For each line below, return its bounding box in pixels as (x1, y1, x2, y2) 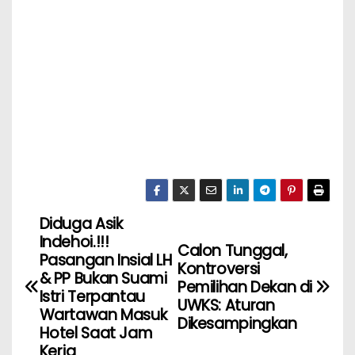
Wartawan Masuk (39, 303, 167, 326)
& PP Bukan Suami (39, 267, 167, 289)
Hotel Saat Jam (39, 322, 153, 344)
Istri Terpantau (39, 285, 145, 307)
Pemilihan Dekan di (177, 277, 313, 299)
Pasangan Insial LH (39, 249, 173, 271)
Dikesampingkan (177, 313, 297, 335)
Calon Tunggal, (177, 240, 288, 262)
